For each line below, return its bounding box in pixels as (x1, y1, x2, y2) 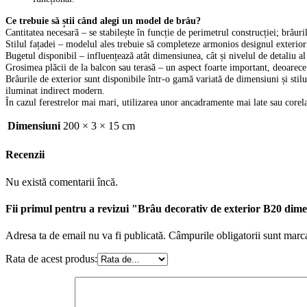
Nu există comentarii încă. (5, 175, 118, 188)
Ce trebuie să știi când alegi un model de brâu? (5, 14, 201, 26)
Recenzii (5, 149, 45, 161)
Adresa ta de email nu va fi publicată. (5, 230, 166, 242)
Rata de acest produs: (5, 253, 97, 265)
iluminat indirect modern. (5, 84, 105, 96)
